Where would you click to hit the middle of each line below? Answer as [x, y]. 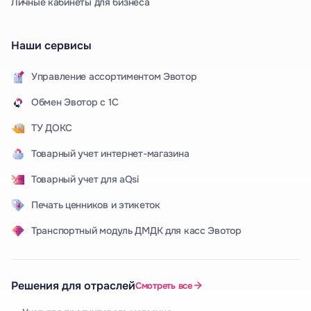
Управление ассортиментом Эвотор [114, 77]
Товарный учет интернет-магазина [110, 154]
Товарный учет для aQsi [85, 179]
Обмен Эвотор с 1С [75, 102]
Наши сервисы [51, 45]
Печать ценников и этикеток [96, 205]
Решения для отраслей [73, 285]
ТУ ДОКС [52, 128]
